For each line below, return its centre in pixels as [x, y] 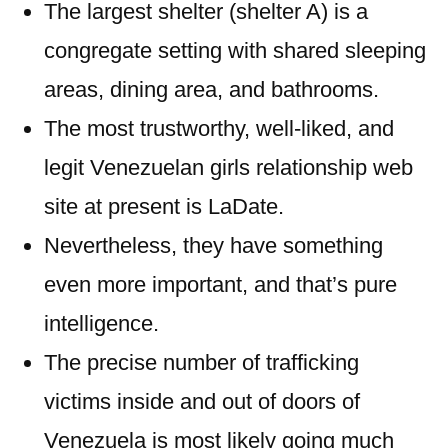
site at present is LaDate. [164, 206]
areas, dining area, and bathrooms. [211, 89]
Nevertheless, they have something [213, 245]
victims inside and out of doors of [202, 401]
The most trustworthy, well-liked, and [219, 128]
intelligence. [101, 323]
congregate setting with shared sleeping [235, 50]
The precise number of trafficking [201, 362]
